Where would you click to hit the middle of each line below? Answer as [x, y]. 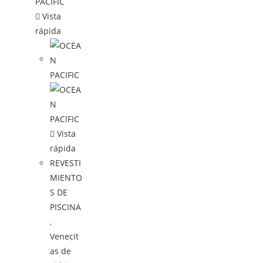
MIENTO [66, 177]
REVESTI [66, 163]
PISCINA [66, 207]
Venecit [65, 236]
